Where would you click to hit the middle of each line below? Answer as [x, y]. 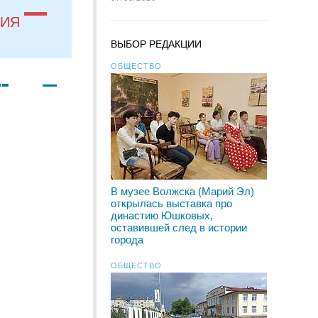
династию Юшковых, [162, 215]
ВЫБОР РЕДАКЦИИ [156, 44]
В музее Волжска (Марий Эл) [182, 191]
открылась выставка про [171, 203]
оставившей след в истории [179, 227]
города [127, 240]
